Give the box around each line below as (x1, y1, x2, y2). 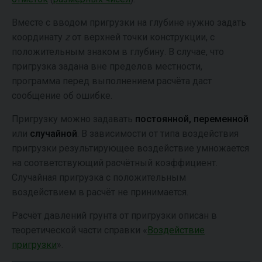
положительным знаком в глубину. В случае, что (12, 46, 224, 57)
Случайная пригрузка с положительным (12, 172, 186, 183)
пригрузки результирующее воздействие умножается (12, 143, 249, 154)
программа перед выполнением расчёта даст (12, 75, 212, 87)
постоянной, (135, 113, 191, 125)
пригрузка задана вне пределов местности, (12, 61, 202, 72)
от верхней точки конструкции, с (70, 32, 215, 43)
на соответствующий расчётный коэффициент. (12, 157, 218, 168)
